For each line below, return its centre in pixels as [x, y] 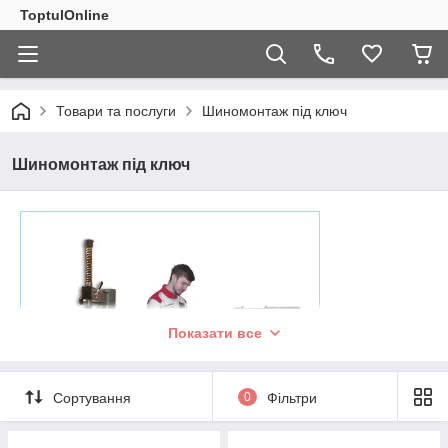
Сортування [92, 397]
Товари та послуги [116, 111]
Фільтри [291, 397]
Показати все [215, 333]
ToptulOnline [64, 15]
